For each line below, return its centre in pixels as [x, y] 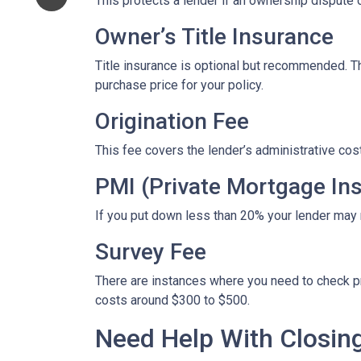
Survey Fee [151, 252]
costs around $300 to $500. [172, 300]
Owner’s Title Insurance [214, 37]
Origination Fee [172, 121]
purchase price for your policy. [179, 85]
